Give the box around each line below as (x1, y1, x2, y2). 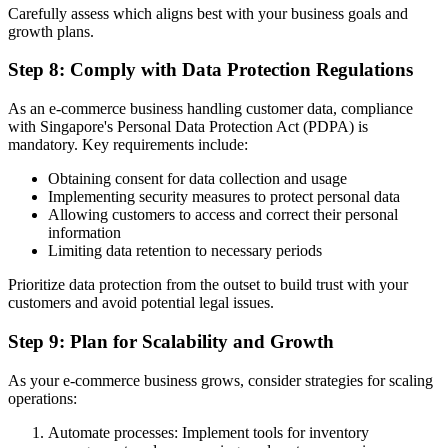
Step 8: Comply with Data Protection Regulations (8, 59, 413, 81)
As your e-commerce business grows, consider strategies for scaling (8, 371, 433, 389)
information (48, 224, 121, 242)
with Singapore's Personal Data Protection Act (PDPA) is (8, 118, 368, 136)
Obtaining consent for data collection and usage (48, 170, 347, 188)
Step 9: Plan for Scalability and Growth (8, 330, 334, 352)
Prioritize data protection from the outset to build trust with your (8, 276, 408, 294)
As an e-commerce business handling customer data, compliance (8, 100, 413, 118)
